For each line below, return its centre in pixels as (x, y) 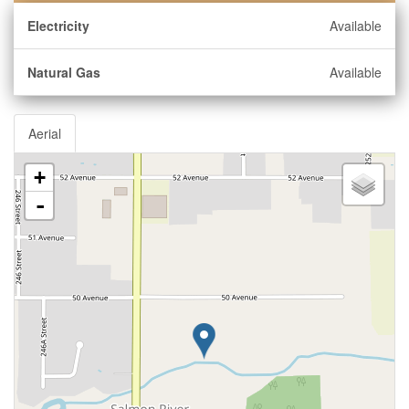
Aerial (45, 133)
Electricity (58, 26)
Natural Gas (64, 72)
